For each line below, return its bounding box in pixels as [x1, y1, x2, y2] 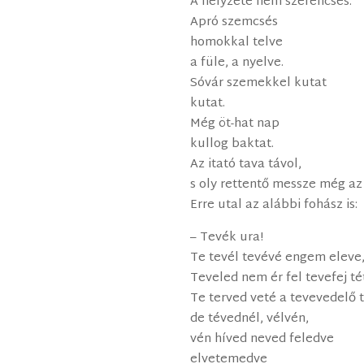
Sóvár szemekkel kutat [190, 72, 327, 95]
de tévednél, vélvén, [190, 308, 310, 331]
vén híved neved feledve [190, 328, 335, 351]
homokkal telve [190, 32, 284, 54]
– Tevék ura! [190, 227, 264, 249]
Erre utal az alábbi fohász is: [190, 194, 358, 217]
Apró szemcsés [190, 11, 279, 34]
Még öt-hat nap [190, 113, 280, 136]
